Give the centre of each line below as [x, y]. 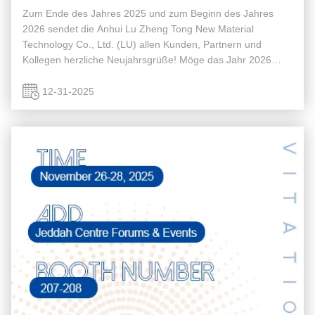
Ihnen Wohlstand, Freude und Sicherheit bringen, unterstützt [157, 75]
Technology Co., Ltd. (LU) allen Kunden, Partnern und [142, 44]
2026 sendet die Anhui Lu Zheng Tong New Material [138, 29]
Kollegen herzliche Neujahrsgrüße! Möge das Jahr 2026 [147, 60]
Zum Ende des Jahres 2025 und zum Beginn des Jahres [148, 13]
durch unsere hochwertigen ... [89, 91]
